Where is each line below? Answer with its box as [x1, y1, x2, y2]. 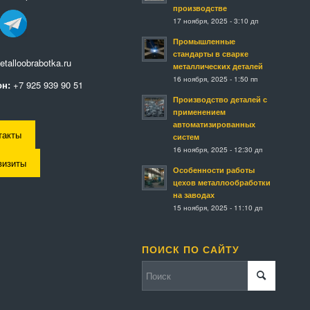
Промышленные [172, 36, 235, 47]
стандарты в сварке [172, 48, 248, 60]
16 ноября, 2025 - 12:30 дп [172, 144, 262, 155]
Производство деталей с [172, 94, 267, 105]
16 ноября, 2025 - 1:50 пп [172, 73, 257, 84]
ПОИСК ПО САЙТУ [141, 244, 239, 256]
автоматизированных [172, 119, 255, 130]
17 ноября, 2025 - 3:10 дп [172, 15, 258, 26]
